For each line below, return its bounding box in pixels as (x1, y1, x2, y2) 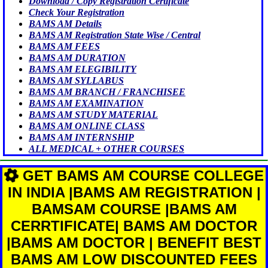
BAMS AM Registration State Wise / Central (29, 29, 200, 40)
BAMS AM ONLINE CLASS (29, 120, 145, 131)
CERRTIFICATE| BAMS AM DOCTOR (11, 217, 257, 234)
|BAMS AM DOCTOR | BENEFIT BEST (7, 234, 261, 251)
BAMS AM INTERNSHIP (29, 132, 134, 142)
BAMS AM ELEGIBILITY (29, 63, 136, 74)
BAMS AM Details (29, 18, 102, 29)
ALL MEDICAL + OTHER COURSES (29, 143, 184, 154)
